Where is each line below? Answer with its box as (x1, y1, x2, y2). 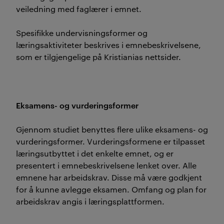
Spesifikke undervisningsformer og (16, 27, 147, 38)
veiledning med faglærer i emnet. (16, 3, 143, 14)
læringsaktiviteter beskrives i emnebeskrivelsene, (16, 39, 201, 50)
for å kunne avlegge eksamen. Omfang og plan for (16, 184, 206, 194)
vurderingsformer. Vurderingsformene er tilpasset (16, 136, 205, 146)
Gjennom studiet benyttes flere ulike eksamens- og (16, 124, 208, 134)
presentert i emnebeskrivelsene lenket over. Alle (16, 160, 196, 170)
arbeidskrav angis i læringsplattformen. (16, 196, 164, 206)
